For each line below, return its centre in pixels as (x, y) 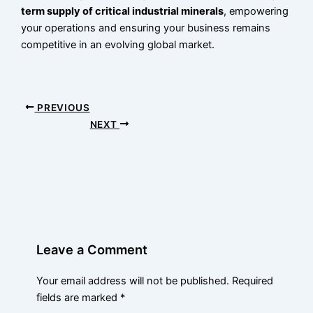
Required (253, 281)
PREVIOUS (62, 107)
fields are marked (79, 298)
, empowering (256, 11)
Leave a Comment (92, 250)
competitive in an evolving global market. (118, 44)
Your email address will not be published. (133, 281)
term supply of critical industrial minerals (123, 11)
